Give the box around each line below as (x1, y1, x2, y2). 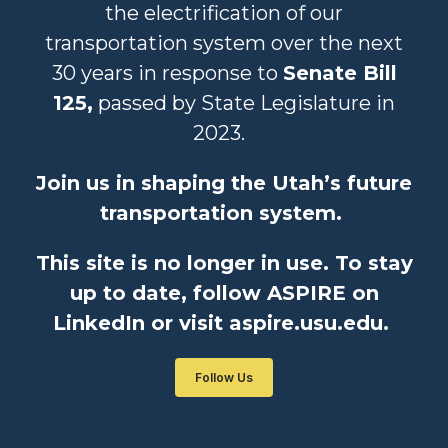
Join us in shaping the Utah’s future (36, 171, 412, 195)
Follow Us (195, 370, 253, 385)
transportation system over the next (45, 31, 403, 55)
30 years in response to (51, 61, 283, 85)
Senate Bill (282, 61, 397, 85)
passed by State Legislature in (93, 91, 395, 115)
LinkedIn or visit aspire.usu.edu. (53, 311, 395, 335)
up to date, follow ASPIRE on (69, 281, 379, 305)
